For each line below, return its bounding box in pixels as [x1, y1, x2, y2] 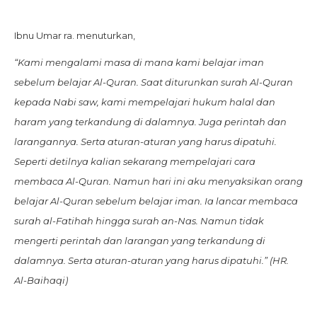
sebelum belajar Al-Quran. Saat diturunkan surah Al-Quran [14, 76, 293, 88]
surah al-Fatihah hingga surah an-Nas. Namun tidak [14, 215, 264, 227]
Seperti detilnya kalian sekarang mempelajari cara [14, 156, 255, 168]
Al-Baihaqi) [14, 275, 68, 287]
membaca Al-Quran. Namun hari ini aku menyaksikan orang [14, 175, 303, 188]
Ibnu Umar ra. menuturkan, [14, 30, 135, 42]
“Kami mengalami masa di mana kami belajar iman [14, 57, 264, 69]
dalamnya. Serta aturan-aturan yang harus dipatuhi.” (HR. [14, 255, 289, 267]
